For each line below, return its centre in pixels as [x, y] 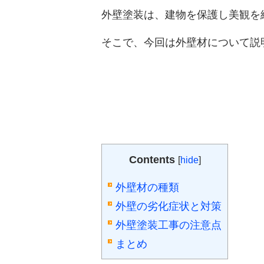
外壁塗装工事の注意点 [169, 225]
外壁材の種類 [147, 187]
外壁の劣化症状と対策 [169, 206]
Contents [152, 160]
